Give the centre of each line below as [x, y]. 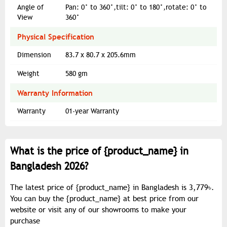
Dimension [34, 55]
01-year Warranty [92, 111]
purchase [25, 221]
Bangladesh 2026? [49, 167]
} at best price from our [158, 199]
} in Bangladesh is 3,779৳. [171, 188]
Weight [28, 74]
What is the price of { [59, 152]
